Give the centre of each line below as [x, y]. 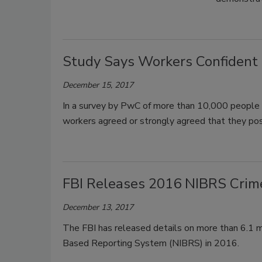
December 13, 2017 [98, 207]
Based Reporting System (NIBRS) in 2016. [151, 243]
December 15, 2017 [98, 85]
